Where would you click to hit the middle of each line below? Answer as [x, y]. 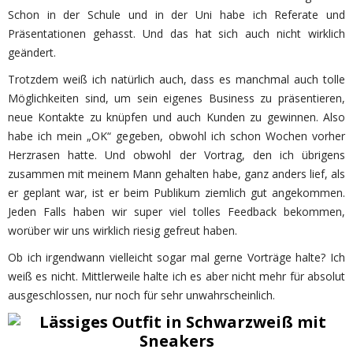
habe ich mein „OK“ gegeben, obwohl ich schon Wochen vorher [176, 136]
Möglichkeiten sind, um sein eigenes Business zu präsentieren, [176, 98]
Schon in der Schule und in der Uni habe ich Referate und [176, 14]
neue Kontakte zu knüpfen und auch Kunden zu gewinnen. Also [176, 117]
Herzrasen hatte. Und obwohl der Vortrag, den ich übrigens [176, 154]
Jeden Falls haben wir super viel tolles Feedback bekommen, [176, 211]
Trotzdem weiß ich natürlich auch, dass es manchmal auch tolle [176, 79]
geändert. [32, 52]
